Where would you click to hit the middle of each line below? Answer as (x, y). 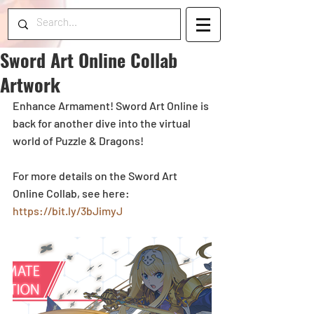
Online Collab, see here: (72, 193)
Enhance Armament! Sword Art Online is (112, 105)
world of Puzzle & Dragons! (79, 141)
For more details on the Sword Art (96, 176)
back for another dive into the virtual (103, 123)
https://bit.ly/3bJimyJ (68, 211)
